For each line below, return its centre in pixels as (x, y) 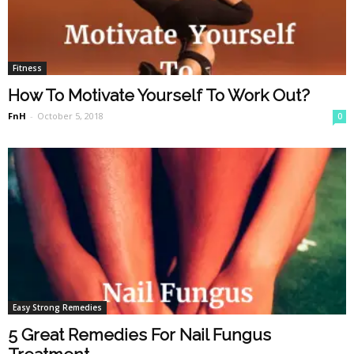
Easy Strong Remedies (57, 308)
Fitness (27, 68)
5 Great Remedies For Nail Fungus (139, 335)
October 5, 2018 (70, 116)
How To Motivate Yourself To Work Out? (159, 96)
